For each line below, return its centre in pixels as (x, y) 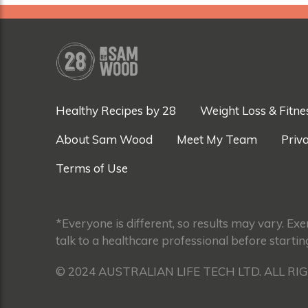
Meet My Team (217, 140)
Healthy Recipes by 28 (116, 111)
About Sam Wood (104, 140)
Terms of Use (92, 168)
